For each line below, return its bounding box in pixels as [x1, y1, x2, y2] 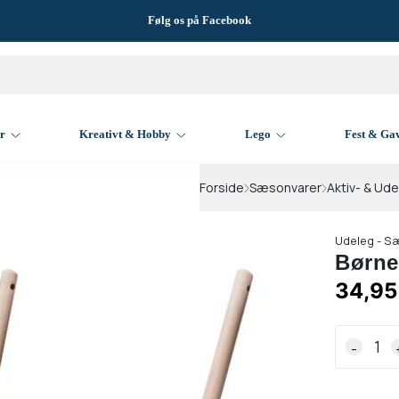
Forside [199, 179, 244, 196]
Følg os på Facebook [147, 13, 251, 27]
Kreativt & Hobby [79, 127, 172, 141]
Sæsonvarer [249, 179, 322, 196]
